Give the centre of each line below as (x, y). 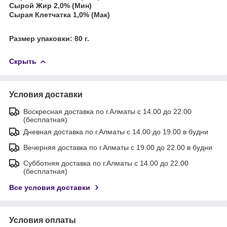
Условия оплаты (43, 220)
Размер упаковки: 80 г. (49, 39)
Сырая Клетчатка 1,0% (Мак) (60, 14)
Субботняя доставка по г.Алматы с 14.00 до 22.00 (106, 163)
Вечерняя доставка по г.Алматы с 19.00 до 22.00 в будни (118, 147)
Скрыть (23, 62)
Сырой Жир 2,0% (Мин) (50, 5)
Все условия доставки (50, 187)
